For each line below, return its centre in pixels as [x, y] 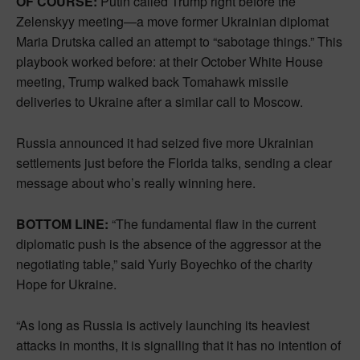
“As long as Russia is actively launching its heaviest [163, 325]
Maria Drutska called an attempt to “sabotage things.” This [179, 41]
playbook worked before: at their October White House [170, 61]
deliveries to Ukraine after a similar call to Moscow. [160, 101]
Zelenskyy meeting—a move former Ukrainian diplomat [172, 21]
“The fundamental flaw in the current [212, 223]
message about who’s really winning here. [136, 182]
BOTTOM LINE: [62, 223]
